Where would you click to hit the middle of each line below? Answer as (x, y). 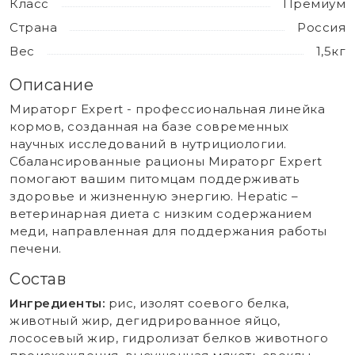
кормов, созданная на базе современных (149, 126)
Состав (38, 279)
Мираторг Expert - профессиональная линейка (167, 109)
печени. (36, 248)
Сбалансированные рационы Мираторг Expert (166, 161)
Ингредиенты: (59, 303)
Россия (321, 27)
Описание (52, 84)
